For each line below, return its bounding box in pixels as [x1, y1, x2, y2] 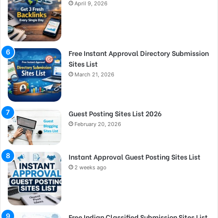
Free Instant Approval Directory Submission [69, 47, 209, 58]
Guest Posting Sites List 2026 [69, 108, 162, 118]
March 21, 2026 [74, 71, 114, 78]
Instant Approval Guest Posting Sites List [69, 151, 200, 162]
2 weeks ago [74, 163, 107, 171]
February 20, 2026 [74, 120, 121, 127]
